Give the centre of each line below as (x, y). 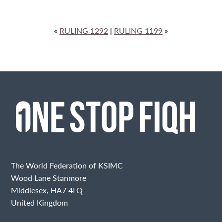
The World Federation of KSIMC (67, 165)
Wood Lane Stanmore (49, 177)
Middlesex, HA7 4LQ (47, 190)
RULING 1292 (84, 30)
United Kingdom (40, 202)
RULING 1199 (138, 30)
